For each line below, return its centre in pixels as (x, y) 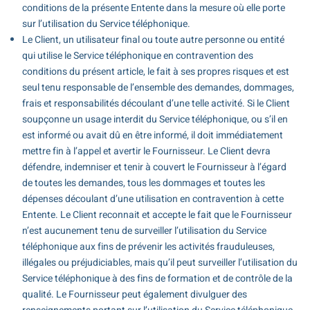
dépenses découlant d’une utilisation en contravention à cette (153, 199)
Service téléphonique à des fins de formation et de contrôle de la (157, 278)
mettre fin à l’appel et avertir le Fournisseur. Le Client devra (146, 151)
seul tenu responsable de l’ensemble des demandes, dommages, (158, 87)
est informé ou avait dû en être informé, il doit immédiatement (152, 135)
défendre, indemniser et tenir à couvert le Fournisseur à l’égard (154, 167)
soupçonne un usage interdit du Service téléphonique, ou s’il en (155, 119)
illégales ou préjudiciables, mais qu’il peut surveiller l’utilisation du (159, 262)
